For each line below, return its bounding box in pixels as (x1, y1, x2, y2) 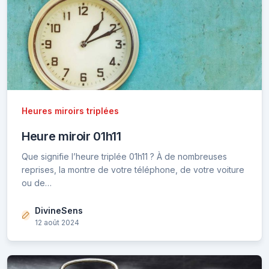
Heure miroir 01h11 (22, 129, 121, 144)
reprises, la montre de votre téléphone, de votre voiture (22, 165, 244, 175)
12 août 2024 (35, 218, 79, 228)
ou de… (22, 178, 52, 189)
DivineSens (35, 205, 83, 216)
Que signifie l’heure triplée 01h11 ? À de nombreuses (22, 151, 227, 162)
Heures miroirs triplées (22, 106, 119, 116)
